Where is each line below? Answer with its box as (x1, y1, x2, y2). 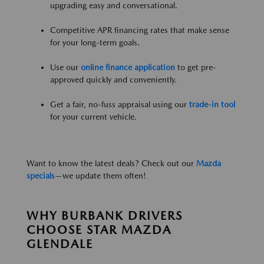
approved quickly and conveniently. (50, 74, 177, 84)
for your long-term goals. (50, 37, 140, 47)
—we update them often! (55, 170, 146, 180)
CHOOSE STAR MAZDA (27, 222, 171, 237)
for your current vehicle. (50, 111, 137, 121)
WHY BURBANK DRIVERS (27, 208, 183, 223)
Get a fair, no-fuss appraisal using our (50, 99, 189, 109)
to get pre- (175, 62, 216, 72)
